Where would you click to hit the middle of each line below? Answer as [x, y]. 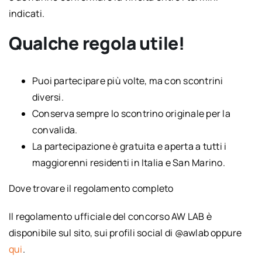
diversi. [48, 97]
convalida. [55, 130]
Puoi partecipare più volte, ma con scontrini [127, 80]
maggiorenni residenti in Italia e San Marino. [128, 162]
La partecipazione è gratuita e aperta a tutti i [129, 146]
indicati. [27, 13]
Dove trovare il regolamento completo [91, 188]
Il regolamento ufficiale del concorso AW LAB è [110, 216]
